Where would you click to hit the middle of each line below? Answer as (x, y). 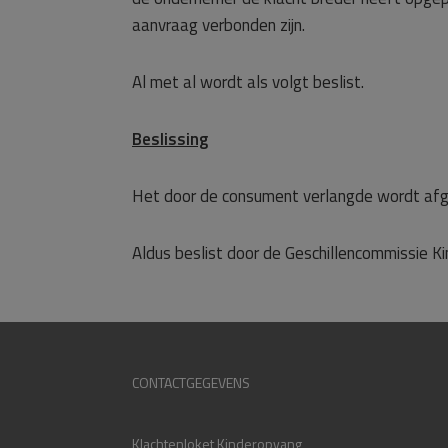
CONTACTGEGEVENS (191, 382)
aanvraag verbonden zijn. (218, 25)
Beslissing (170, 139)
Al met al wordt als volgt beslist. (248, 82)
